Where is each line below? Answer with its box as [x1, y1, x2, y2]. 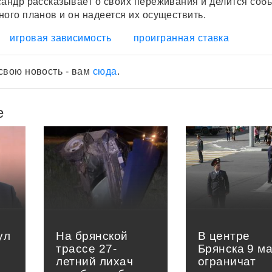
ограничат [197, 255, 256, 268]
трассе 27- [56, 242, 117, 255]
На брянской [56, 229, 128, 242]
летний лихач [56, 255, 134, 268]
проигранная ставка [133, 33, 229, 43]
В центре [197, 229, 250, 242]
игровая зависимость [10, 33, 112, 43]
